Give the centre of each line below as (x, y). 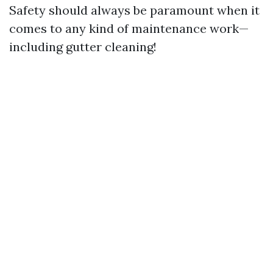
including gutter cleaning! (83, 47)
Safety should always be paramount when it (134, 10)
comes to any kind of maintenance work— (129, 28)
